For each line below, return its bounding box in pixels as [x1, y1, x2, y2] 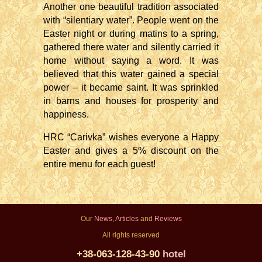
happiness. [43, 109, 89, 119]
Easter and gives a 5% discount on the [43, 146, 219, 156]
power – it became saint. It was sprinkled [43, 82, 219, 92]
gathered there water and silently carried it [43, 42, 219, 52]
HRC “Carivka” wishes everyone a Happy [43, 132, 219, 142]
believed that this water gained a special [43, 69, 219, 79]
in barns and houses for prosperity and [43, 96, 219, 106]
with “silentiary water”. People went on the [43, 15, 219, 25]
